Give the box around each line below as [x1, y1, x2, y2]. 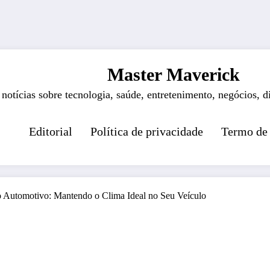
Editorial [28, 124, 72, 138]
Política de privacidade [90, 124, 203, 138]
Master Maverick [107, 64, 240, 84]
